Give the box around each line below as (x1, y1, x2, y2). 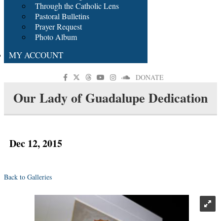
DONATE (135, 73, 164, 82)
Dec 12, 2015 (9, 136, 62, 150)
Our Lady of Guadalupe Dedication (13, 88, 208, 107)
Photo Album (35, 32, 77, 42)
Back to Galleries (4, 172, 52, 182)
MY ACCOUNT (9, 49, 63, 61)
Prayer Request (35, 21, 82, 32)
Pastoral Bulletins (35, 11, 89, 21)
